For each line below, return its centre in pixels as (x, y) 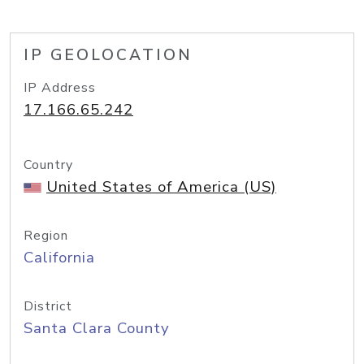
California (59, 258)
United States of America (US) (161, 187)
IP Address (60, 88)
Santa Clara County (97, 328)
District (48, 306)
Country (48, 165)
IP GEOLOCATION (108, 55)
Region (46, 236)
